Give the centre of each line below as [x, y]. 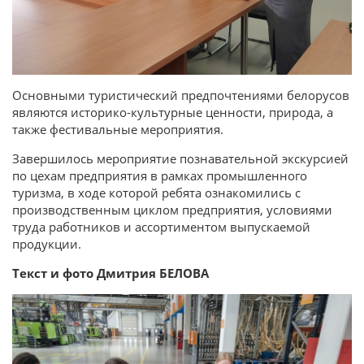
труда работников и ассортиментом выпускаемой [161, 226]
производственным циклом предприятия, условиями [172, 209]
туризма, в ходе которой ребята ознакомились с [156, 192]
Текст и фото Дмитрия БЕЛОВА [110, 273]
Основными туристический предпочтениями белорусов [181, 95]
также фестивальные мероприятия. [118, 129]
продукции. [47, 243]
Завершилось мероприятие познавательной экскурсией [180, 158]
